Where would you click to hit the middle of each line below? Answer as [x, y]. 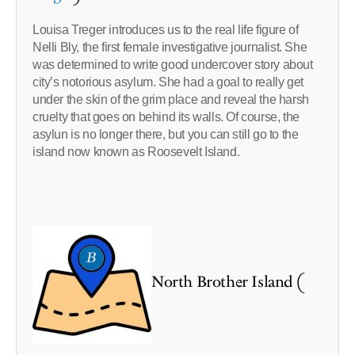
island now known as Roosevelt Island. [136, 152]
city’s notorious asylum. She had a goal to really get [168, 82]
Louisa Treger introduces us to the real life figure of [166, 30]
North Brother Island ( [228, 282]
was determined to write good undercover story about [174, 65]
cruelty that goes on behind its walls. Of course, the [166, 117]
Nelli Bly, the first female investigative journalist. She [170, 48]
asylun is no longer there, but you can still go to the [166, 135]
